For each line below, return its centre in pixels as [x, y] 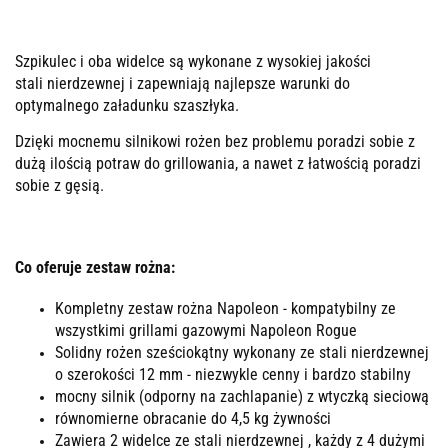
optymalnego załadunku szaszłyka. [129, 106]
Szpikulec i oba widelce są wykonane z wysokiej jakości [193, 62]
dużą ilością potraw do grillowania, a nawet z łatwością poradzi [218, 164]
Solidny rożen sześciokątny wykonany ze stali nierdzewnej [242, 353]
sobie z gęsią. [59, 186]
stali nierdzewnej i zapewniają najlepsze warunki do [182, 84]
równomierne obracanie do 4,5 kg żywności [195, 419]
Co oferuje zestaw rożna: [95, 267]
